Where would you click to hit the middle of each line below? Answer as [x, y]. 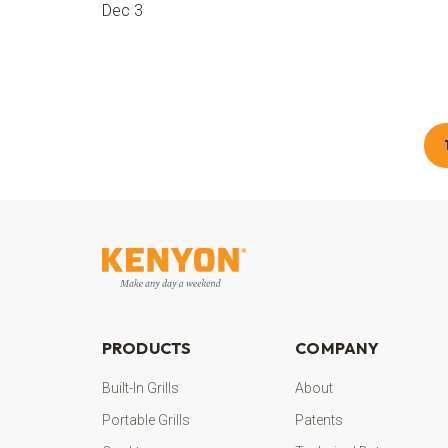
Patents [319, 420]
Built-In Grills [140, 388]
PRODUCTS [147, 348]
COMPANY [337, 348]
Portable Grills [146, 420]
